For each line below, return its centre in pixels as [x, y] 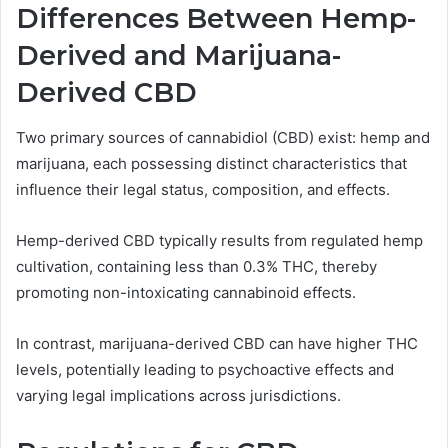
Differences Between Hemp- [216, 19]
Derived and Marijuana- [178, 56]
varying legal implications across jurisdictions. [178, 395]
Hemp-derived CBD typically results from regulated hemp [219, 240]
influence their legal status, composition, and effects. [203, 189]
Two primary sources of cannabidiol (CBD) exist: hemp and [223, 137]
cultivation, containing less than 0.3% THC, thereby [196, 266]
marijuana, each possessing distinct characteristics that [211, 163]
